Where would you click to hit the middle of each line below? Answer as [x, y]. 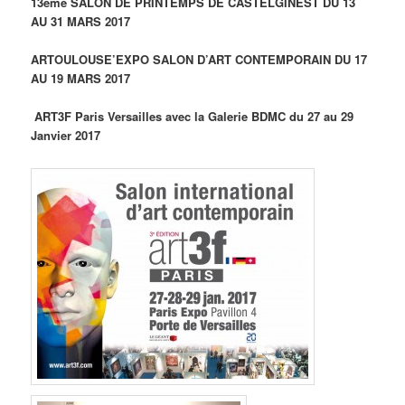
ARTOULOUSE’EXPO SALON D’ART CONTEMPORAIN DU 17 [199, 59]
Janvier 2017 [66, 136]
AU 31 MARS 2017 [81, 21]
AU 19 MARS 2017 [81, 78]
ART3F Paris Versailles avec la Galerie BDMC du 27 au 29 [193, 117]
